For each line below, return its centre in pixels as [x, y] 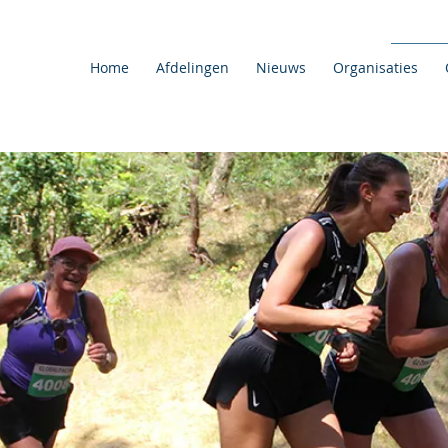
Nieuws [280, 67]
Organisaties [375, 67]
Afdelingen [192, 67]
